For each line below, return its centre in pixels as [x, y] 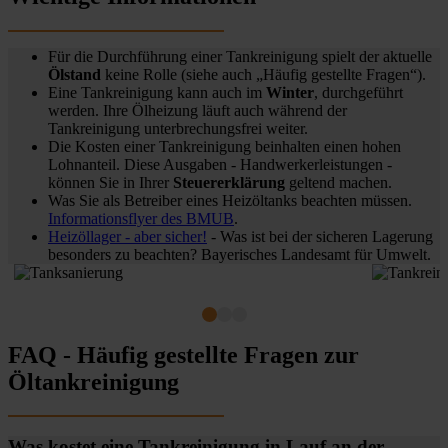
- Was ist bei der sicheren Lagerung [320, 236]
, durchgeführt [358, 92]
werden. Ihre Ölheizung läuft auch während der [197, 110]
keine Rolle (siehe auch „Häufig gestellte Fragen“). [263, 74]
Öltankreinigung [93, 381]
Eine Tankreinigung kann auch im [157, 92]
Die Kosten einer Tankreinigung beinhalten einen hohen [224, 146]
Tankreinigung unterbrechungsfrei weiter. [178, 128]
